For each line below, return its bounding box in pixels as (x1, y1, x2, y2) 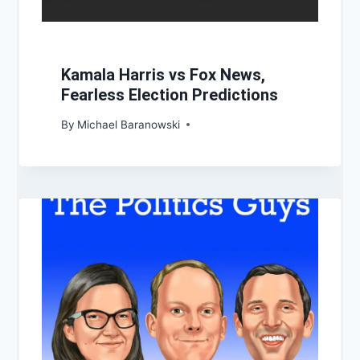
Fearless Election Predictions (61, 85, 278, 105)
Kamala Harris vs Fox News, (61, 65, 265, 85)
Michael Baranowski (77, 117, 181, 131)
